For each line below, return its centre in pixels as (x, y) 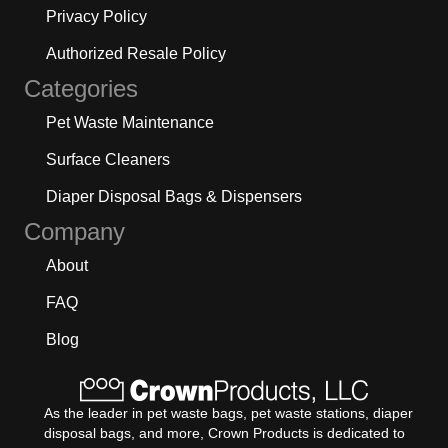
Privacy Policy (96, 16)
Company (74, 231)
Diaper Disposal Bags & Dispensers (174, 196)
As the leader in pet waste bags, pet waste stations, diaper (228, 412)
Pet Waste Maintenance (130, 122)
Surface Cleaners (108, 159)
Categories (81, 88)
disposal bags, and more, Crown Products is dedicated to (224, 432)
